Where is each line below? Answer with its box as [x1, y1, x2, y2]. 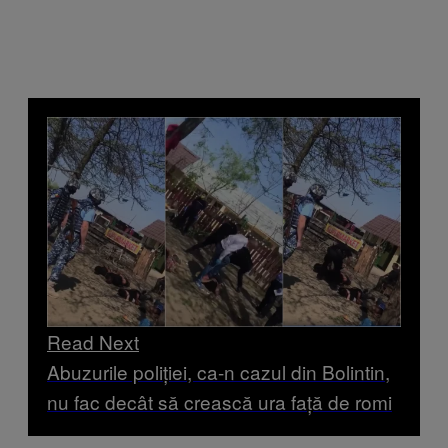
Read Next [47, 328, 139, 356]
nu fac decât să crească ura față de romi [47, 388, 392, 416]
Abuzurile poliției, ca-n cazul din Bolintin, [47, 358, 390, 386]
